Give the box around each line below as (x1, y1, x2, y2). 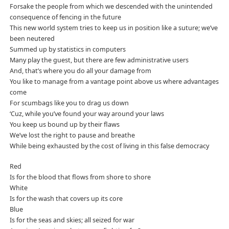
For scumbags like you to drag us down (9, 98, 129, 107)
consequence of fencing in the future (9, 12, 121, 21)
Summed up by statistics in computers (9, 44, 126, 54)
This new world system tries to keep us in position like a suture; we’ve (9, 23, 218, 32)
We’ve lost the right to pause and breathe (9, 130, 135, 140)
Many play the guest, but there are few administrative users (9, 55, 189, 64)
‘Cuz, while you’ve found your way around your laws (9, 109, 164, 118)
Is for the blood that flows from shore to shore (9, 172, 151, 181)
